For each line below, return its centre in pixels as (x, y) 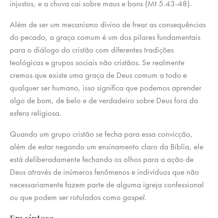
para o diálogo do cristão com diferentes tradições (92, 50)
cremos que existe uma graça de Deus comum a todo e (98, 75)
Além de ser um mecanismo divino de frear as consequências (108, 25)
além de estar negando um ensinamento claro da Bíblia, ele (107, 147)
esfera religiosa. (36, 113)
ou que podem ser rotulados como (66, 197)
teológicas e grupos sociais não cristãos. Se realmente (97, 63)
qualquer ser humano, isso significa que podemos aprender (106, 88)
